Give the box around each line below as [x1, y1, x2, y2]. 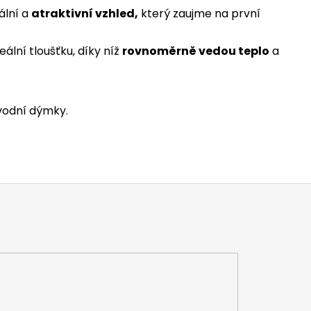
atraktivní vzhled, [31, 6, 138, 22]
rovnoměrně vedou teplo [122, 43, 269, 59]
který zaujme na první [138, 6, 260, 22]
